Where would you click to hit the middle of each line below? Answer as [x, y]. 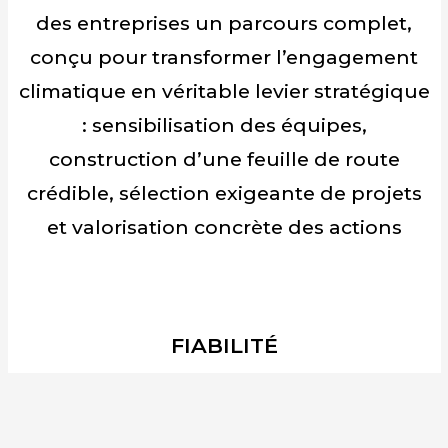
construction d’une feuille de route [224, 159]
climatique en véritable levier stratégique [224, 91]
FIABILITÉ [224, 346]
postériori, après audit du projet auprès [224, 420]
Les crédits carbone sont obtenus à [224, 386]
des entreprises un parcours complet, [224, 23]
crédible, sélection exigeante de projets [224, 193]
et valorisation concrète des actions [224, 227]
